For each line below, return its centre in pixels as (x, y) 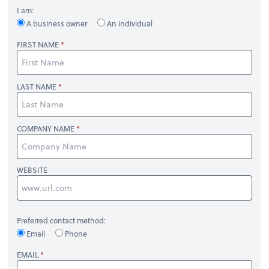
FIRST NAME (38, 45)
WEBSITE (32, 170)
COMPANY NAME (46, 128)
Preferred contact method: (62, 221)
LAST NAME (37, 86)
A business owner (57, 23)
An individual (129, 23)
